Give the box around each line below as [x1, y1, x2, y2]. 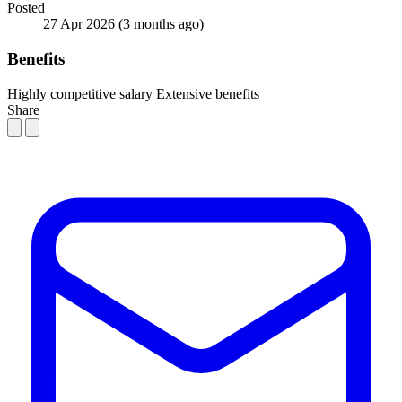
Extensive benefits [156, 85, 259, 101]
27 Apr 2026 [43, 16, 118, 32]
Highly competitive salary [7, 85, 153, 101]
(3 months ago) [118, 16, 204, 32]
